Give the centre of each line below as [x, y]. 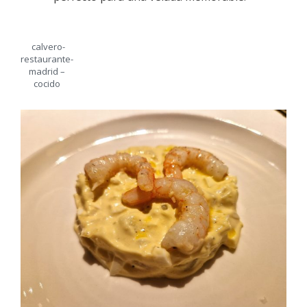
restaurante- [47, 59]
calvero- [47, 46]
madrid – [47, 71]
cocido [47, 83]
